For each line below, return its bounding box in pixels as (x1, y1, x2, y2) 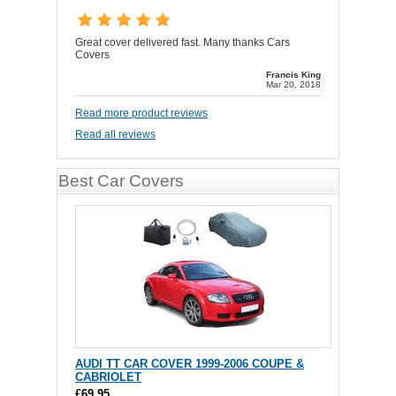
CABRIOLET (75, 370, 141, 384)
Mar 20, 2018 (266, 80, 321, 89)
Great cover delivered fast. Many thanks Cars (75, 36, 290, 49)
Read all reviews (75, 128, 156, 141)
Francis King (266, 70, 321, 80)
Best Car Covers (58, 171, 184, 190)
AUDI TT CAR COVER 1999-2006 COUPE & (75, 357, 304, 370)
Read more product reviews (75, 107, 208, 119)
